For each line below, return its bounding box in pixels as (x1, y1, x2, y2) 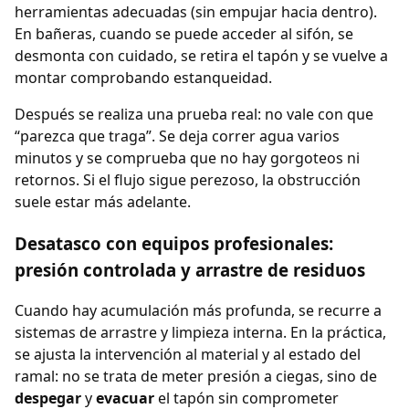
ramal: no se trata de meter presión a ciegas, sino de (15, 366, 377, 387)
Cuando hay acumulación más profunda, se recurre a (15, 300, 382, 321)
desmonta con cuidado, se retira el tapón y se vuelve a (15, 45, 388, 66)
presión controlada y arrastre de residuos (15, 257, 365, 281)
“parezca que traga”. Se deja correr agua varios (15, 125, 340, 146)
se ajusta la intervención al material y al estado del (15, 344, 361, 365)
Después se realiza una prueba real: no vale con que (15, 103, 373, 124)
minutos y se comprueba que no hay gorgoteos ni (15, 147, 360, 168)
